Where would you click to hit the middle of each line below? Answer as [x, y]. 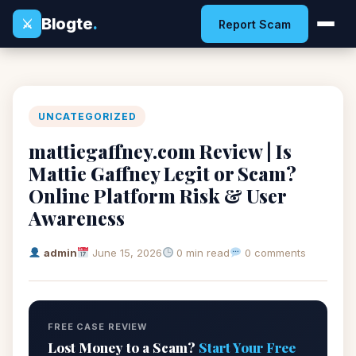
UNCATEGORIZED [87, 116]
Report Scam [255, 24]
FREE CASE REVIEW [98, 327]
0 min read [202, 253]
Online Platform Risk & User [157, 195]
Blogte [67, 23]
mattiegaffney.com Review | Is [160, 151]
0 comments [274, 253]
